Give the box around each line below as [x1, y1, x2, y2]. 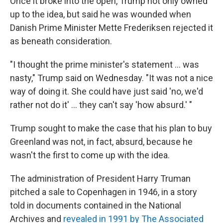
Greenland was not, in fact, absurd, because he [10, 136, 193, 147]
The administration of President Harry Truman [10, 173, 191, 184]
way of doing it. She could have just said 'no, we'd [10, 86, 203, 97]
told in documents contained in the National [10, 200, 181, 211]
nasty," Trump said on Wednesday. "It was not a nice [10, 73, 213, 83]
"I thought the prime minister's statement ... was [10, 59, 199, 70]
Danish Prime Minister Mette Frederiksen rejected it [10, 22, 213, 33]
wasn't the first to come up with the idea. [10, 150, 170, 160]
